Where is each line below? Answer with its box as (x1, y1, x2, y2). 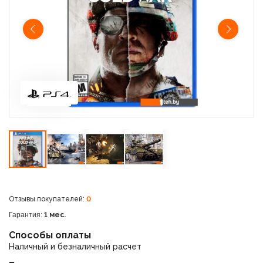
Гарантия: (9, 211, 44, 219)
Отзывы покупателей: (9, 195, 86, 203)
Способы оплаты (9, 230, 91, 241)
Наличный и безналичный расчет (9, 242, 141, 251)
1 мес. (44, 211, 66, 219)
